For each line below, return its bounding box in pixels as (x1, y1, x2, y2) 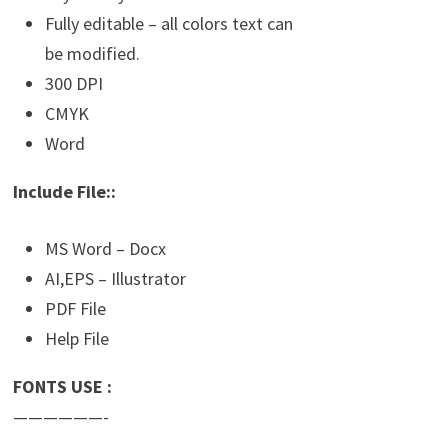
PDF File (44, 297, 106, 321)
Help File (44, 327, 109, 351)
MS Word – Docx (44, 237, 166, 261)
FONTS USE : (12, 375, 112, 399)
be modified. (44, 42, 140, 66)
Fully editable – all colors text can (44, 12, 293, 36)
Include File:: (12, 180, 116, 204)
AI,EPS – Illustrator (44, 267, 186, 291)
